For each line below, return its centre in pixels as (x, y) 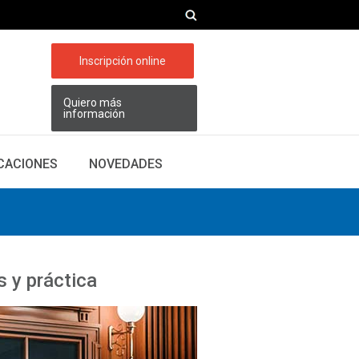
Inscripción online (123, 61)
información (94, 114)
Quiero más (93, 103)
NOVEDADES (126, 164)
